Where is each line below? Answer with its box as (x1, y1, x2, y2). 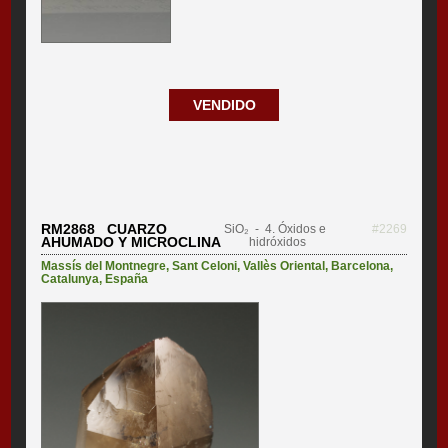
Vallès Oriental (243, 258, 326, 273)
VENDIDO (192, 96, 256, 113)
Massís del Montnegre (41, 258, 167, 273)
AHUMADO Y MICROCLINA (41, 233, 222, 250)
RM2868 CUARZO (41, 220, 168, 237)
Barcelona (331, 258, 391, 273)
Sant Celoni (172, 258, 238, 273)
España (105, 271, 149, 286)
